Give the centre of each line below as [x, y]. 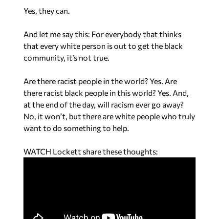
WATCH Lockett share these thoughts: [91, 151]
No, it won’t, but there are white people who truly [109, 116]
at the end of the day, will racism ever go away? [104, 104]
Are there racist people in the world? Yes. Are [100, 81]
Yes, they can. [47, 11]
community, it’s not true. [66, 57]
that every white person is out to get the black [103, 46]
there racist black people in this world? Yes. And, [106, 93]
